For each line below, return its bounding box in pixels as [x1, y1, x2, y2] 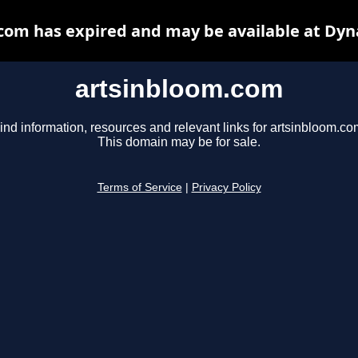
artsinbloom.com [75, 74, 283, 103]
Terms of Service [97, 181, 182, 194]
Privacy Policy [191, 181, 261, 194]
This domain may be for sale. [97, 135, 261, 149]
